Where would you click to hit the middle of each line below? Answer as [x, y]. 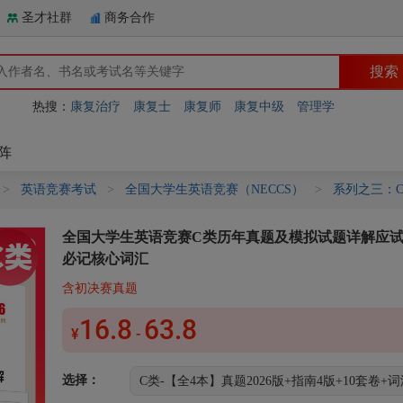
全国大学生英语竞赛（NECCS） [215, 189]
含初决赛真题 [100, 288]
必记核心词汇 [105, 259]
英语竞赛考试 [58, 189]
